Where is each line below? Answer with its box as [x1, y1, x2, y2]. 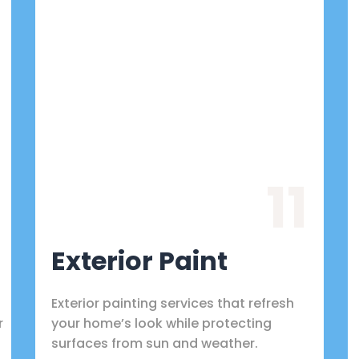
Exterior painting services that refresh [51, 293, 294, 313]
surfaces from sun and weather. [51, 333, 258, 353]
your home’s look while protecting [51, 313, 272, 333]
